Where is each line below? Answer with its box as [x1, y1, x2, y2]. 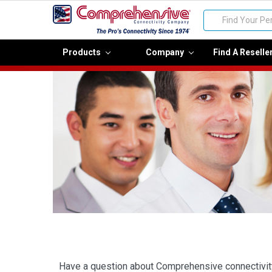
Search [203, 10, 231, 21]
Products [62, 47, 103, 57]
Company [145, 47, 186, 57]
